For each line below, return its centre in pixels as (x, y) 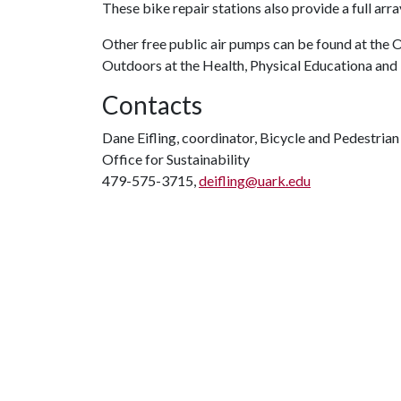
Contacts (152, 105)
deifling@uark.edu (255, 180)
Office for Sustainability (176, 159)
